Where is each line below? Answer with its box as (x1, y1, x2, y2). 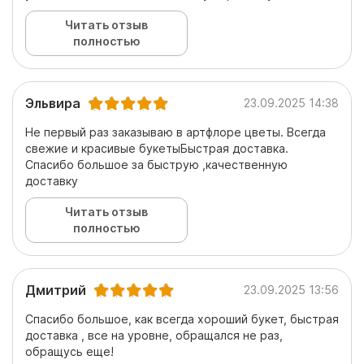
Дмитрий (25, 282, 86, 299)
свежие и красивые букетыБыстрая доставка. (25, 141, 288, 156)
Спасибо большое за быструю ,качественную (25, 158, 288, 172)
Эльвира (25, 95, 80, 112)
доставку (25, 174, 78, 188)
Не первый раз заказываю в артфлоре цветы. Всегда (25, 125, 326, 140)
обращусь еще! (25, 344, 114, 359)
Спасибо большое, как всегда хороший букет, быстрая (25, 312, 339, 327)
